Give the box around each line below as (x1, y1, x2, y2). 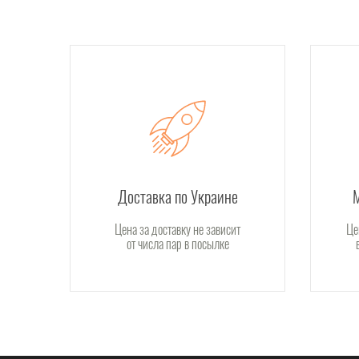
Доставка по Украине (117, 184, 238, 209)
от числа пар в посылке (126, 234, 229, 254)
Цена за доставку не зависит (115, 220, 241, 240)
